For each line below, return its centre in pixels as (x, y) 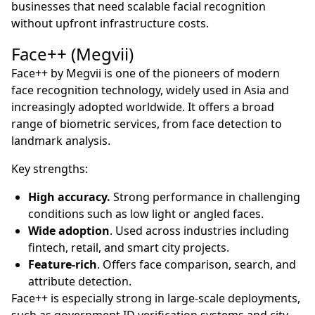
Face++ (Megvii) (72, 53)
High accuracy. (69, 197)
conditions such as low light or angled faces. (146, 213)
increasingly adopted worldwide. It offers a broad (143, 107)
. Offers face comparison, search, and (197, 264)
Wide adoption (69, 230)
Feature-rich (63, 264)
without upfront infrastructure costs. (110, 23)
